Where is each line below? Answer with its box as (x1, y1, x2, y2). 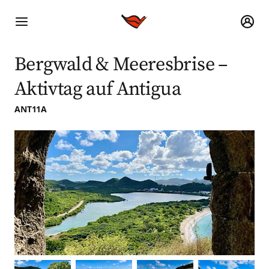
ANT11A (14, 103, 47, 115)
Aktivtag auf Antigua (14, 77, 181, 101)
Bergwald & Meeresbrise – (14, 52, 228, 77)
